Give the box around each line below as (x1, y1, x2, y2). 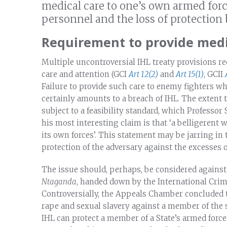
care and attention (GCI (42, 69, 129, 79)
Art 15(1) (176, 69, 204, 79)
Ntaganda (42, 176, 77, 186)
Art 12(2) (129, 69, 158, 79)
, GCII (204, 69, 225, 79)
